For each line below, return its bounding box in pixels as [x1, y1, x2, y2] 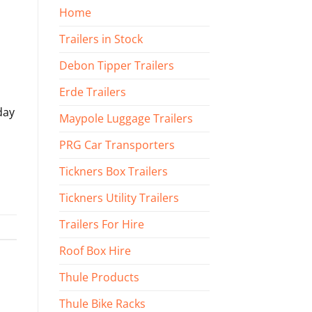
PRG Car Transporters [58, 137, 175, 153]
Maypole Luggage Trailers [58, 111, 193, 127]
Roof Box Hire [58, 243, 131, 259]
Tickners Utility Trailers [58, 190, 179, 206]
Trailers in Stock [58, 31, 143, 47]
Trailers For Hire [58, 217, 144, 233]
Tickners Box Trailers [58, 164, 168, 180]
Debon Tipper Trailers [58, 58, 174, 74]
